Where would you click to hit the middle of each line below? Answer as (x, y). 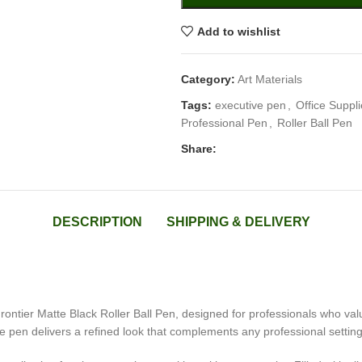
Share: (199, 149)
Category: (208, 79)
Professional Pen (224, 123)
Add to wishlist (238, 31)
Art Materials (270, 79)
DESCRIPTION (97, 222)
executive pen (250, 105)
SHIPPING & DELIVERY (238, 222)
